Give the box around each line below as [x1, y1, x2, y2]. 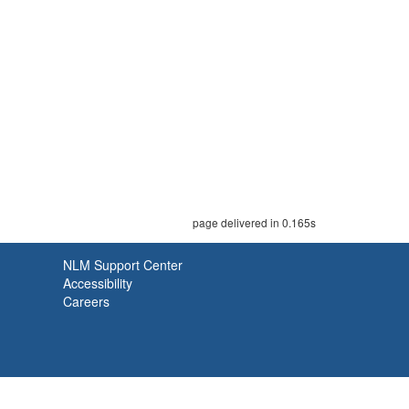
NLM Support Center [63, 256, 183, 274]
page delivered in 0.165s [193, 215, 316, 230]
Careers [63, 292, 110, 310]
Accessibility [63, 274, 132, 292]
